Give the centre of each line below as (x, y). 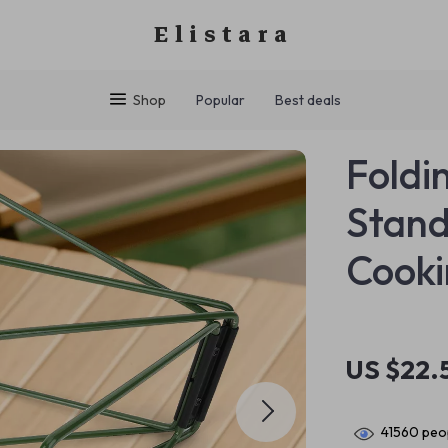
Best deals (307, 100)
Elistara (224, 34)
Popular (220, 100)
